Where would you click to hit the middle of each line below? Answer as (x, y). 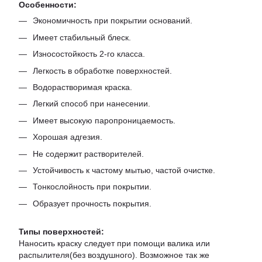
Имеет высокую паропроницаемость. (104, 120)
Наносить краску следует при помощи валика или (114, 244)
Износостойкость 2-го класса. (89, 54)
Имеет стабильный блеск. (82, 37)
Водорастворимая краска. (82, 87)
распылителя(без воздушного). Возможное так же (114, 255)
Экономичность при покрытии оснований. (113, 21)
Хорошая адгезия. (68, 137)
